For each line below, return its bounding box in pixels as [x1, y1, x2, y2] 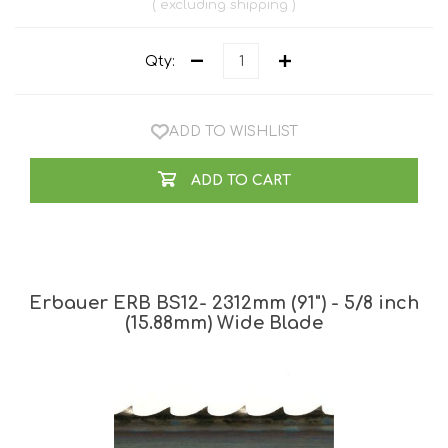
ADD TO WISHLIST [168, 124, 298, 140]
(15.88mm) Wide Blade [125, 313, 323, 334]
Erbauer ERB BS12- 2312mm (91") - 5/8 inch [29, 293, 419, 314]
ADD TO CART [190, 173, 291, 189]
